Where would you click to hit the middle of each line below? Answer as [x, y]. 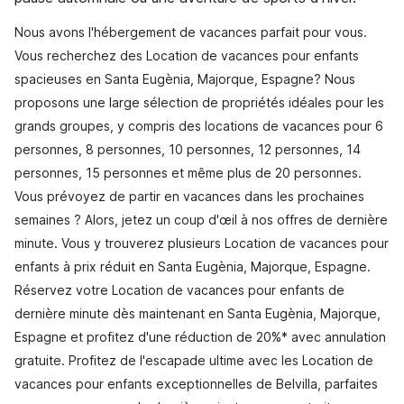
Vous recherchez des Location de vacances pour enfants [187, 55]
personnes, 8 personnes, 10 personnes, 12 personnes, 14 [188, 149]
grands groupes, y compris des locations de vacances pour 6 [199, 126]
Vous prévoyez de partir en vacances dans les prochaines [189, 196]
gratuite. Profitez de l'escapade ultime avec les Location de [194, 360]
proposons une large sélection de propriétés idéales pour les [199, 102]
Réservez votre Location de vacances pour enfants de [179, 290]
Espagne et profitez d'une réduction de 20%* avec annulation [200, 337]
